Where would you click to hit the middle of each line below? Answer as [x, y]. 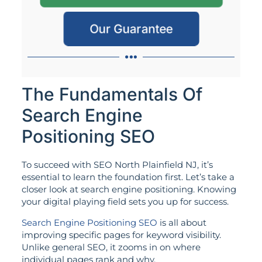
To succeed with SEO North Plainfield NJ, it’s [117, 165]
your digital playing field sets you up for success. [125, 202]
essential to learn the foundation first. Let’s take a [128, 177]
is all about [182, 222]
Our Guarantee [131, 29]
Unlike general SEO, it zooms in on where [111, 247]
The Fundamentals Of [112, 94]
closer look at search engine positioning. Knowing [129, 189]
